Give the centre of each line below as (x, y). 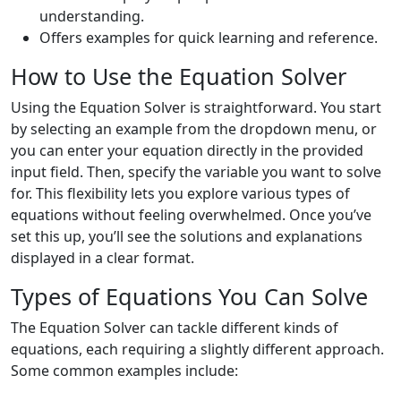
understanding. (92, 16)
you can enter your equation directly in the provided (187, 150)
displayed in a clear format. (102, 258)
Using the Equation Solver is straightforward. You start (196, 107)
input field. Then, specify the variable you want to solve (196, 172)
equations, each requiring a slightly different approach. (197, 349)
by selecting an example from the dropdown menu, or (194, 129)
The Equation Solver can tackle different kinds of (175, 328)
